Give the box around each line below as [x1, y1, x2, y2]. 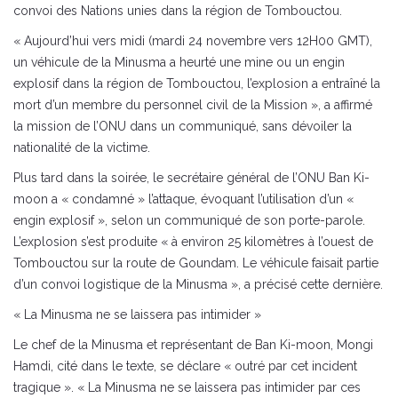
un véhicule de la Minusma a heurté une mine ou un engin [13, 55, 345, 69]
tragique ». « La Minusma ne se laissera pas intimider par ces [13, 380, 361, 394]
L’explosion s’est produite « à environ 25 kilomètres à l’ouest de [13, 235, 373, 249]
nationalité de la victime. [13, 140, 150, 155]
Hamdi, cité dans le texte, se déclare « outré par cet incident [13, 359, 357, 373]
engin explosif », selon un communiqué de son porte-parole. [13, 213, 365, 227]
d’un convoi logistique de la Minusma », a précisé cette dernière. [13, 277, 383, 291]
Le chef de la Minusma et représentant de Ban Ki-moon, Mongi [13, 338, 373, 352]
